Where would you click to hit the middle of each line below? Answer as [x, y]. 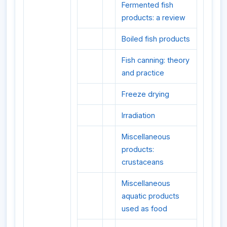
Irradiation [138, 115]
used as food [144, 208]
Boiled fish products [156, 39]
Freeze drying [145, 94]
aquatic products [150, 196]
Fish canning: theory [156, 60]
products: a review [154, 17]
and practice [143, 72]
